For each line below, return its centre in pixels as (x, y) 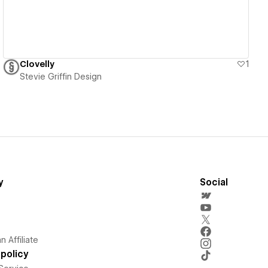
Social (214, 182)
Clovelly (37, 64)
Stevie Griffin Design (61, 76)
